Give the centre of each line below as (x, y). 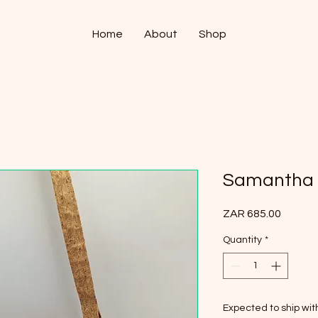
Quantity (242, 240)
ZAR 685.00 (252, 213)
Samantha (268, 180)
